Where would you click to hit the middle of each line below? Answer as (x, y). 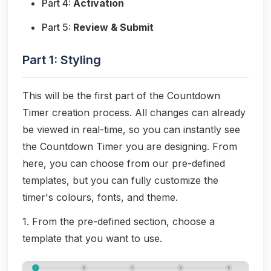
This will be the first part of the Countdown (121, 96)
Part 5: (57, 28)
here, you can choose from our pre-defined (124, 164)
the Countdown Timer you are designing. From (130, 147)
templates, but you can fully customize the (120, 181)
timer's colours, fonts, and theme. (100, 198)
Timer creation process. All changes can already (134, 113)
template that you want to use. (92, 239)
